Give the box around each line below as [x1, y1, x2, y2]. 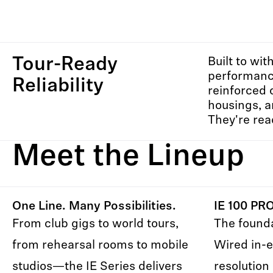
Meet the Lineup [12, 142, 244, 173]
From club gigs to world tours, [12, 218, 179, 230]
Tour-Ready [12, 55, 118, 75]
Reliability [12, 77, 104, 96]
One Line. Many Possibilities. [12, 200, 176, 213]
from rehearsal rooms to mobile [12, 239, 188, 252]
